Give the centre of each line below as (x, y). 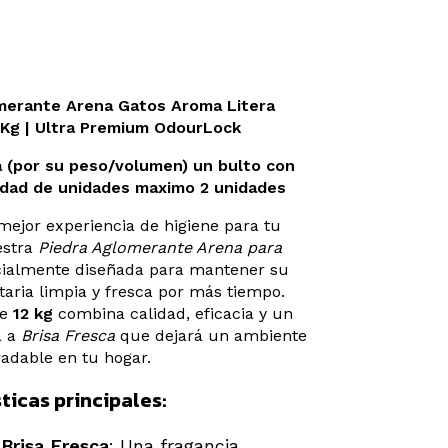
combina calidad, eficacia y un (173, 314)
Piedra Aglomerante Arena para (160, 248)
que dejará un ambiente (211, 336)
